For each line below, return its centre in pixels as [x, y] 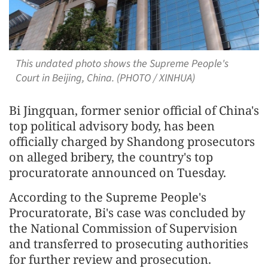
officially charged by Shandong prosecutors [132, 141]
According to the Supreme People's [108, 197]
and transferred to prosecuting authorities [129, 243]
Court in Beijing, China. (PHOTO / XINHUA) [105, 78]
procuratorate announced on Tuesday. [118, 172]
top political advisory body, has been [112, 126]
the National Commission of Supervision [123, 228]
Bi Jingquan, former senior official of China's [134, 110]
